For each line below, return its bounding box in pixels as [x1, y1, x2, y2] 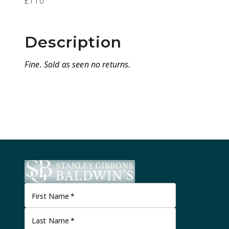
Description [25, 33, 122, 52]
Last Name [32, 216, 70, 225]
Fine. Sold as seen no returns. [25, 59, 131, 70]
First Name [32, 191, 70, 201]
